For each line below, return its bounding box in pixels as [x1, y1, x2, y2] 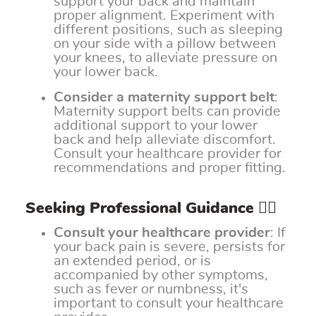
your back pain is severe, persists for [54, 240, 285, 255]
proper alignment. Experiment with [54, 8, 274, 23]
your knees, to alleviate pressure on [54, 51, 277, 66]
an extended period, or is [54, 254, 211, 269]
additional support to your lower [54, 119, 257, 133]
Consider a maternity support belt [54, 90, 274, 105]
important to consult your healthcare [54, 296, 284, 311]
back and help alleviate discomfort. [54, 133, 276, 147]
